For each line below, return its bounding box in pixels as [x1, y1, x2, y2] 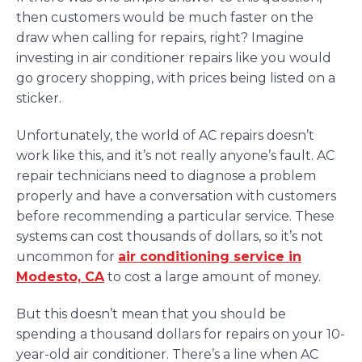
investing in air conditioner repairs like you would [16, 50, 331, 66]
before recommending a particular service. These [16, 208, 335, 225]
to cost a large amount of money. [104, 269, 321, 285]
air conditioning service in [118, 249, 301, 265]
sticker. [16, 90, 61, 107]
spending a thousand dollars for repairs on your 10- [16, 326, 345, 342]
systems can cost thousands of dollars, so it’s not [16, 229, 323, 245]
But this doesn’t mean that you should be [16, 305, 286, 322]
